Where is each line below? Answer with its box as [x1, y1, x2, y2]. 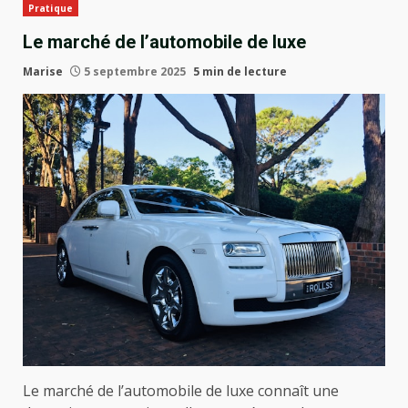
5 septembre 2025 [81, 64, 189, 79]
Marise [23, 64, 63, 79]
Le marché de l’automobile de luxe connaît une [23, 380, 339, 401]
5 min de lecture [193, 64, 287, 79]
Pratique [28, 2, 73, 15]
